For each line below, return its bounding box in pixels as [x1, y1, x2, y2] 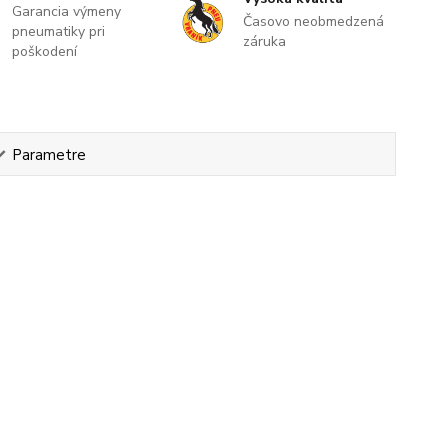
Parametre [11, 144, 86, 165]
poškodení [12, 41, 78, 61]
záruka [242, 31, 286, 51]
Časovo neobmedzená [242, 11, 384, 31]
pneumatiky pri [12, 21, 106, 41]
